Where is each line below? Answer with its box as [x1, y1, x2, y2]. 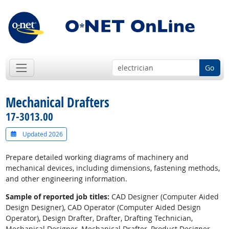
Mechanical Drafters [5, 93, 109, 112]
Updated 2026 [20, 129, 63, 139]
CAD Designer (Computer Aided [109, 192, 219, 202]
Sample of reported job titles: [5, 192, 109, 202]
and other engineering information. [5, 174, 127, 184]
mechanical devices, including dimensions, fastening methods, [5, 163, 220, 173]
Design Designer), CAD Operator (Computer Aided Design [5, 202, 201, 213]
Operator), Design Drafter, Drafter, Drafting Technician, [5, 213, 193, 223]
